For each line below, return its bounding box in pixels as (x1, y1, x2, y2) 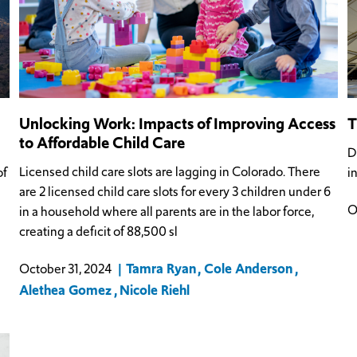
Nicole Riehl (120, 280, 190, 300)
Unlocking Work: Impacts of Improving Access (19, 112, 336, 135)
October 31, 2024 (19, 260, 113, 279)
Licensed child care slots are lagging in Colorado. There (19, 163, 321, 182)
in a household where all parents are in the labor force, (19, 202, 315, 222)
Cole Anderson (203, 259, 292, 279)
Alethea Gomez (19, 280, 112, 300)
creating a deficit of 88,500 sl (19, 222, 178, 241)
